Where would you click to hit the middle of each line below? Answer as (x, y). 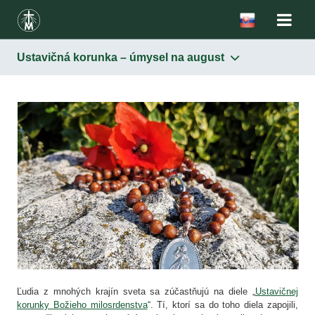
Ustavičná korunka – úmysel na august (122, 57)
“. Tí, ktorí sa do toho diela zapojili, (223, 304)
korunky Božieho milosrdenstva (82, 304)
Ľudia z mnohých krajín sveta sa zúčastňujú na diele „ (136, 291)
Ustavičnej (277, 291)
